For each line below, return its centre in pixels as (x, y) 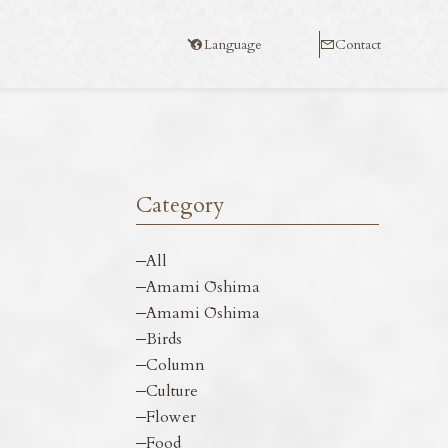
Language (232, 44)
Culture (171, 391)
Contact (357, 44)
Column (175, 365)
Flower (170, 417)
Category (179, 205)
